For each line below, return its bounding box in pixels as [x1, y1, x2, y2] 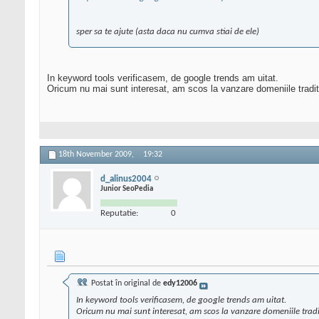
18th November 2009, [58, 150, 136, 159]
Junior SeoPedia [100, 184, 153, 193]
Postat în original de [89, 279, 163, 288]
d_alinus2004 [100, 174, 152, 184]
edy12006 [163, 279, 197, 288]
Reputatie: [100, 208, 138, 218]
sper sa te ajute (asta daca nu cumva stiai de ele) [76, 27, 259, 37]
